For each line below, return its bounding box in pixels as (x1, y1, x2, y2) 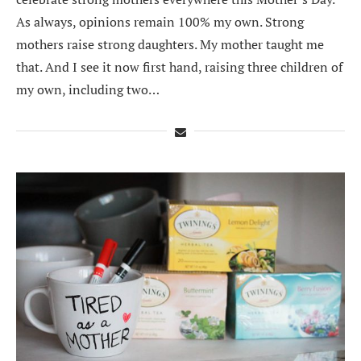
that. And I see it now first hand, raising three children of (16, 57, 342, 76)
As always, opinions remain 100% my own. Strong (16, 12, 304, 31)
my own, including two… (16, 80, 160, 98)
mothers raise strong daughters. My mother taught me (16, 35, 324, 53)
